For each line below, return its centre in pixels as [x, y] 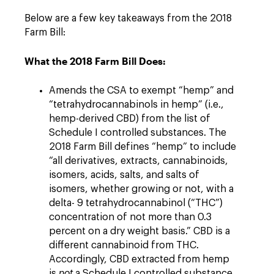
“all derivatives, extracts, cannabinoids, [139, 161]
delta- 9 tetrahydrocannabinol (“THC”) [136, 203]
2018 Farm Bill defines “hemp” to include [143, 147]
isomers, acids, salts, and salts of [124, 175]
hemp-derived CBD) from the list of [130, 119]
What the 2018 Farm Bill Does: [95, 61]
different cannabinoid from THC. [124, 245]
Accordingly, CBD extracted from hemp [139, 259]
